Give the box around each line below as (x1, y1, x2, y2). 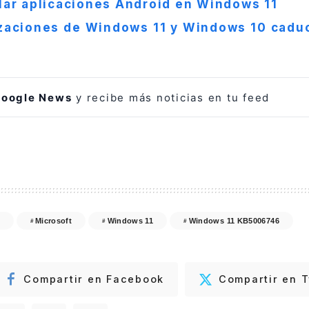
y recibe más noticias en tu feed (72, 90, 270, 104)
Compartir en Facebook (23, 273, 165, 286)
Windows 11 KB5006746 (188, 216, 279, 225)
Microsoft (34, 216, 72, 225)
